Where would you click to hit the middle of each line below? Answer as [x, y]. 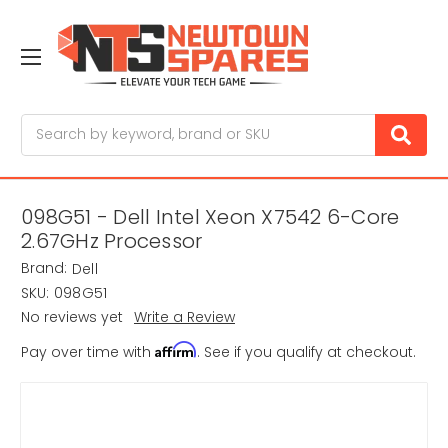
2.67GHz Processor [112, 241]
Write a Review [184, 317]
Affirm [176, 350]
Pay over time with [88, 352]
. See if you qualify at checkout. [306, 352]
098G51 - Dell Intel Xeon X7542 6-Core [210, 217]
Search [46, 123]
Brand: [44, 268]
